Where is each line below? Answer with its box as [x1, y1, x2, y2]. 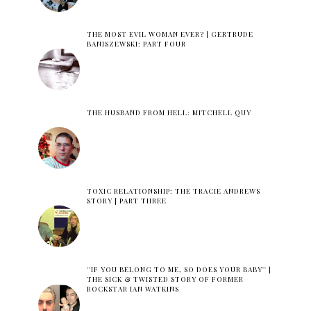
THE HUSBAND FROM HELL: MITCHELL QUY [86, 108, 251, 118]
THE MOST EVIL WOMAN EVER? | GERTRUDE [86, 29, 253, 40]
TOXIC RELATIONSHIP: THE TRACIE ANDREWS [86, 186, 260, 196]
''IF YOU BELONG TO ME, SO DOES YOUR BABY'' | [86, 264, 271, 275]
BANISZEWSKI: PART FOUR [86, 39, 186, 49]
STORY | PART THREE [86, 196, 167, 206]
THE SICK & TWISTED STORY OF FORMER [86, 274, 244, 285]
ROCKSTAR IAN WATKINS [86, 284, 179, 294]
